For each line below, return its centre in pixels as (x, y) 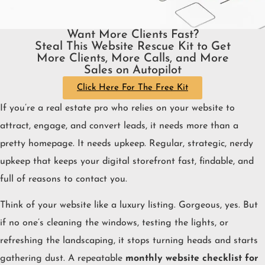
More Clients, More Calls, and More (132, 58)
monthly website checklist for (192, 259)
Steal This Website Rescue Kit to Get (132, 46)
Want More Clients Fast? (132, 35)
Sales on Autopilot (132, 70)
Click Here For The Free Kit (132, 88)
